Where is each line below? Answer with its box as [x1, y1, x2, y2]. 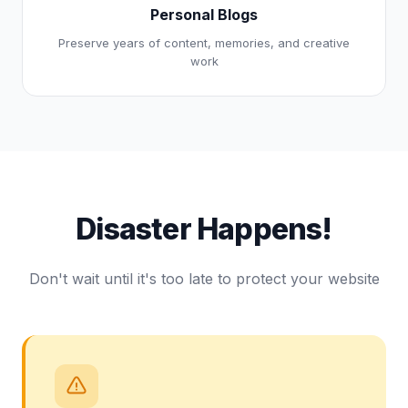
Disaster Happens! [76, 211, 332, 247]
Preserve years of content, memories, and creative [58, 36, 350, 50]
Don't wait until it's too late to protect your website [28, 270, 380, 288]
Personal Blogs [150, 5, 258, 24]
